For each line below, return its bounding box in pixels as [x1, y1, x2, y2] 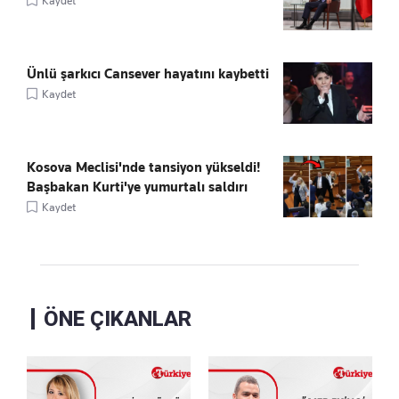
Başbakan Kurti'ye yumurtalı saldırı [27, 178, 248, 195]
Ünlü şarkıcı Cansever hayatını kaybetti [27, 65, 269, 82]
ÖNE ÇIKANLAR [44, 305, 191, 331]
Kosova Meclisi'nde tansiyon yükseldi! [27, 159, 260, 175]
